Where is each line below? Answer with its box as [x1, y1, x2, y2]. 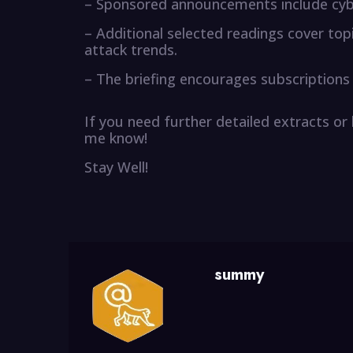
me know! [84, 128, 147, 148]
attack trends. [84, 40, 177, 60]
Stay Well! [84, 158, 148, 177]
